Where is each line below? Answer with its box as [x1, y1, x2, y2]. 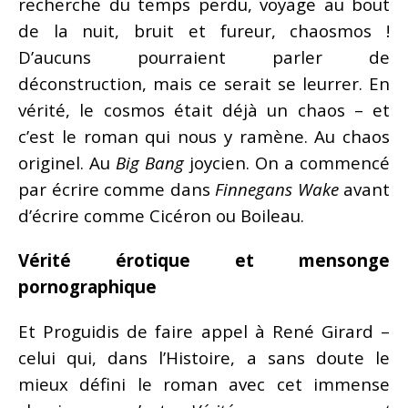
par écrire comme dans [18, 177, 215, 200]
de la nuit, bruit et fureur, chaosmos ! [18, 18, 390, 42]
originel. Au [18, 150, 116, 174]
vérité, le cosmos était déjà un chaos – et [18, 97, 390, 121]
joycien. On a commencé [184, 150, 390, 174]
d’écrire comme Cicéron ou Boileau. [18, 203, 304, 227]
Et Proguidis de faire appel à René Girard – [18, 319, 390, 342]
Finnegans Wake [215, 177, 339, 200]
